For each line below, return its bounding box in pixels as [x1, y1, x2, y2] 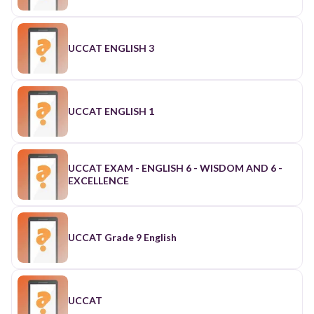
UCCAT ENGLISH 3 [68, 41, 154, 54]
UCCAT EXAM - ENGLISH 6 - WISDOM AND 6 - [68, 161, 282, 174]
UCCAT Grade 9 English [68, 231, 177, 243]
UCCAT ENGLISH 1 [68, 104, 154, 117]
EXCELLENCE [68, 174, 129, 186]
